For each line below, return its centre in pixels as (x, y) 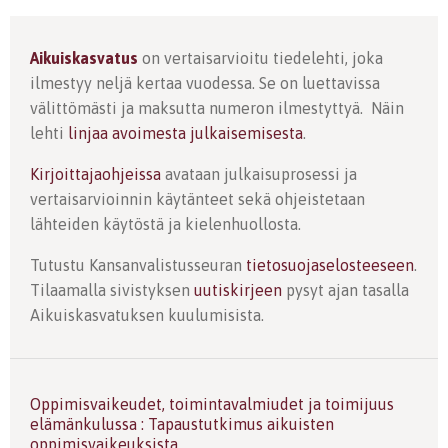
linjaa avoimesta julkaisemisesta (185, 133)
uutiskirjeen (238, 290)
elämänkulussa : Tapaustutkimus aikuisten (182, 424)
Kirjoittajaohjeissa (95, 174)
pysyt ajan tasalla (345, 290)
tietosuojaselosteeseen (330, 265)
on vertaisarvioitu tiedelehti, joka (260, 58)
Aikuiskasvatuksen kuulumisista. (149, 315)
